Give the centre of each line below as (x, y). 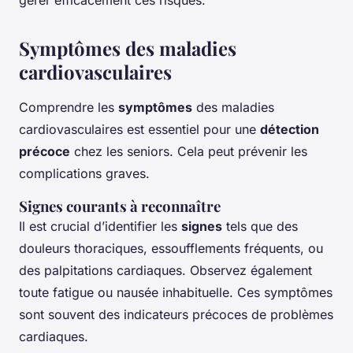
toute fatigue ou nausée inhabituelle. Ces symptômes (176, 293)
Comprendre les (69, 108)
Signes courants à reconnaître (120, 206)
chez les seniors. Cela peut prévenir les (189, 152)
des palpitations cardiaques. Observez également (165, 271)
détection (290, 130)
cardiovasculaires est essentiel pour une (139, 130)
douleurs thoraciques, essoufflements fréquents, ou (171, 249)
